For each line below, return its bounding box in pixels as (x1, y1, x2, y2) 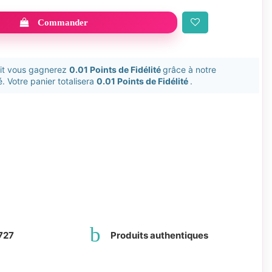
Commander (37, 18, 88, 28)
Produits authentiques (110, 229, 208, 241)
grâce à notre (162, 64, 216, 75)
